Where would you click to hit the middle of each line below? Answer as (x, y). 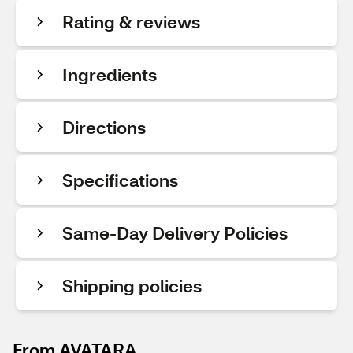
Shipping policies (132, 286)
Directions (104, 127)
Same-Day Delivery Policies (175, 233)
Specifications (120, 180)
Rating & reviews (131, 22)
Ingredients (110, 74)
